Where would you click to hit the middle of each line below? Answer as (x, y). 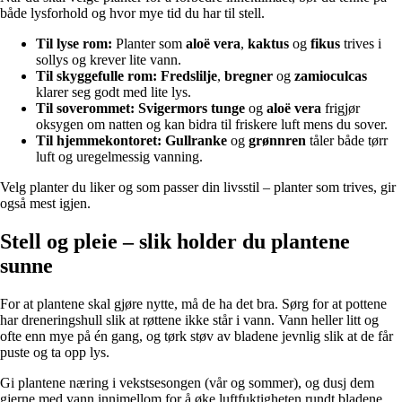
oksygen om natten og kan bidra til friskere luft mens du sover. (212, 125)
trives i (361, 44)
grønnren (277, 141)
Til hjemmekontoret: (99, 141)
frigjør (341, 109)
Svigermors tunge (192, 109)
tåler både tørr (347, 141)
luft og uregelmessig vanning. (119, 157)
